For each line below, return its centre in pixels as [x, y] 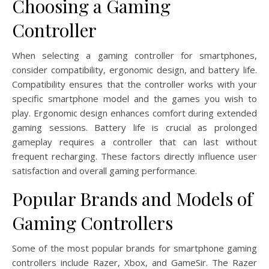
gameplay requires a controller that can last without [134, 141]
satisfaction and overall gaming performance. [104, 170]
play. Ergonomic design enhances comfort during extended [134, 113]
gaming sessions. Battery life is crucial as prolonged [134, 127]
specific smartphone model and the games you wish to [134, 98]
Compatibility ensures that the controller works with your [134, 84]
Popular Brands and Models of [132, 198]
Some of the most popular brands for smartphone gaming [134, 248]
